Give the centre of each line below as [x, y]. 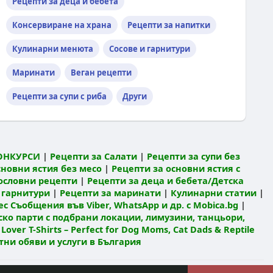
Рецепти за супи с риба [59, 96]
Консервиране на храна [62, 25]
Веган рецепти [101, 73]
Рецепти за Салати [93, 156]
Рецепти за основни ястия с [175, 168]
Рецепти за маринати [110, 193]
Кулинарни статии [213, 193]
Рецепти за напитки [169, 25]
